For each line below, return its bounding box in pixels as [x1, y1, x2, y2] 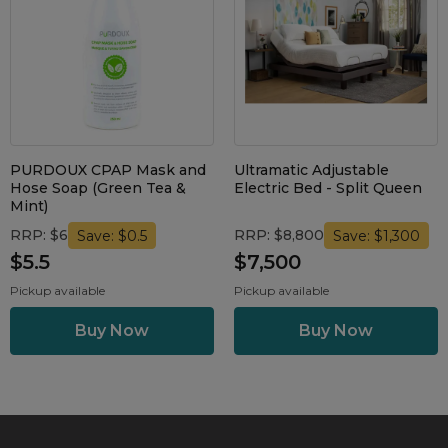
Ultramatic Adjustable [234, 160, 389, 179]
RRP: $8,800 [234, 226, 324, 245]
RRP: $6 [10, 226, 68, 245]
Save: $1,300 [333, 226, 421, 245]
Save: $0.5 [77, 226, 148, 245]
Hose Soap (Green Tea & [10, 178, 186, 197]
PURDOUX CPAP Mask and [10, 160, 206, 179]
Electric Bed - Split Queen [234, 178, 422, 197]
